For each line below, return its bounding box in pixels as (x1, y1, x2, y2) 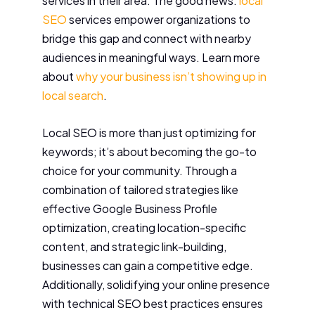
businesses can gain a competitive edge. (42, 257, 253, 273)
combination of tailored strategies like (42, 181, 238, 197)
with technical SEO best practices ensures (42, 295, 263, 311)
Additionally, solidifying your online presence (42, 276, 270, 292)
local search (42, 88, 103, 103)
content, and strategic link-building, (42, 238, 226, 254)
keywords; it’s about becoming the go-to (42, 143, 257, 159)
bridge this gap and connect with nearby (42, 31, 251, 46)
